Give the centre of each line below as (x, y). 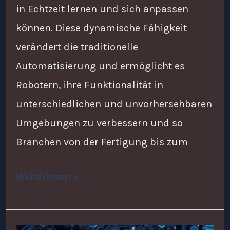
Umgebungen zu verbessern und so (99, 123)
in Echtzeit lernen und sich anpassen (102, 9)
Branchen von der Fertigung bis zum (102, 142)
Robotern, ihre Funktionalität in (89, 85)
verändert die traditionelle (77, 47)
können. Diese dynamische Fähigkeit (101, 28)
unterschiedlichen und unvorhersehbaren (114, 104)
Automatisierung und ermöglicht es (100, 66)
